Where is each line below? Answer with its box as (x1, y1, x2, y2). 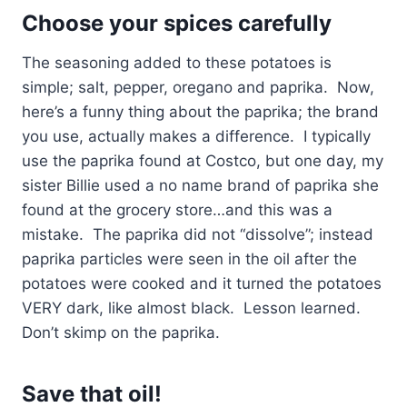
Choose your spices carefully (22, 10, 332, 37)
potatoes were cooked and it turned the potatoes (22, 274, 382, 293)
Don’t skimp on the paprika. (22, 323, 220, 342)
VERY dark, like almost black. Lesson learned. (22, 299, 365, 318)
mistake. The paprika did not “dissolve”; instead (22, 225, 373, 244)
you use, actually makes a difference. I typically (22, 127, 371, 146)
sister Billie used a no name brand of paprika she (22, 176, 379, 195)
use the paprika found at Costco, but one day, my (22, 152, 383, 171)
